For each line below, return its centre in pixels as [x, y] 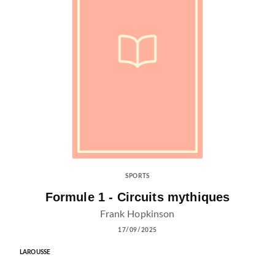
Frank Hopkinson [137, 214]
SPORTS [137, 176]
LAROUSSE [35, 252]
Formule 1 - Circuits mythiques [137, 197]
